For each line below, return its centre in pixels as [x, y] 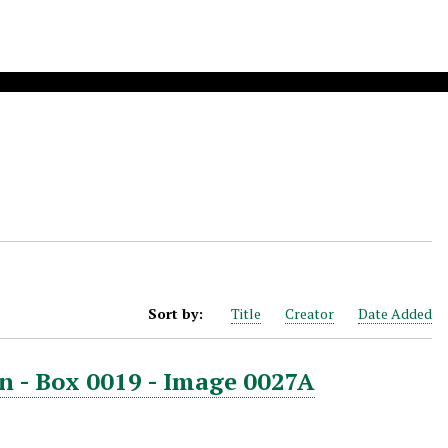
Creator [309, 313]
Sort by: [177, 313]
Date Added [394, 313]
